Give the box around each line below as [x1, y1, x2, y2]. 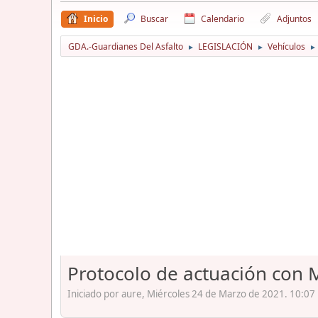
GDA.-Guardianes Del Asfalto [68, 40, 183, 53]
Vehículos [268, 40, 305, 53]
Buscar [141, 12, 168, 25]
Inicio [84, 12, 108, 25]
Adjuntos [277, 12, 312, 25]
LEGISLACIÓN [198, 40, 253, 53]
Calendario [201, 12, 244, 25]
